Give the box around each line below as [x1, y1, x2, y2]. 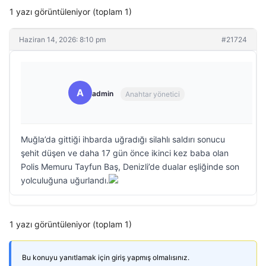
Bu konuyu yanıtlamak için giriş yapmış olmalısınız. [22, 253, 189, 262]
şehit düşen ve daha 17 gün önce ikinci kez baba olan [21, 148, 229, 158]
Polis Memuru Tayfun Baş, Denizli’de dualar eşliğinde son [21, 161, 239, 172]
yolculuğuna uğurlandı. [21, 175, 109, 185]
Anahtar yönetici [125, 89, 180, 99]
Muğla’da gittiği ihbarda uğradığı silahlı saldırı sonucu [21, 134, 225, 144]
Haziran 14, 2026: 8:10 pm [19, 35, 106, 44]
